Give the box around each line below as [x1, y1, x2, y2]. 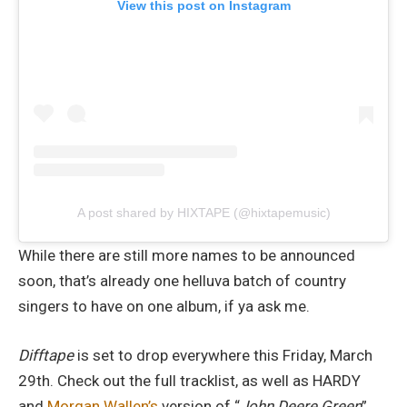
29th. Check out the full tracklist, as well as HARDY [18, 372, 361, 391]
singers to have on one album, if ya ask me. [18, 296, 310, 315]
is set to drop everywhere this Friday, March [74, 346, 372, 365]
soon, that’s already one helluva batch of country [18, 271, 346, 290]
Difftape [18, 346, 74, 365]
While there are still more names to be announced [18, 245, 355, 264]
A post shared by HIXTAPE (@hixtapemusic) [76, 204, 331, 220]
